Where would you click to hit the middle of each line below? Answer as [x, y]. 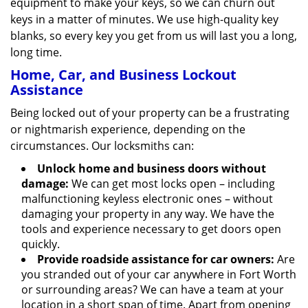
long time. [36, 52]
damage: [45, 184]
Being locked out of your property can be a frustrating [150, 113]
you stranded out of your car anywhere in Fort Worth [159, 274]
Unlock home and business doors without [152, 168]
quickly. [41, 244]
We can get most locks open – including [172, 184]
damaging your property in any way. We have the [148, 214]
